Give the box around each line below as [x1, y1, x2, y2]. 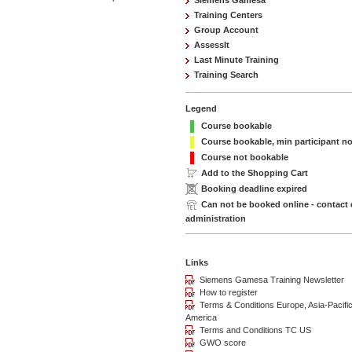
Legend [185, 104, 217, 113]
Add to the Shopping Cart [201, 168, 308, 178]
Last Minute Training [194, 55, 279, 64]
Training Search [194, 70, 258, 79]
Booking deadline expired [201, 184, 307, 194]
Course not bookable [201, 152, 288, 163]
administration [185, 213, 246, 223]
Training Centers [194, 10, 262, 20]
